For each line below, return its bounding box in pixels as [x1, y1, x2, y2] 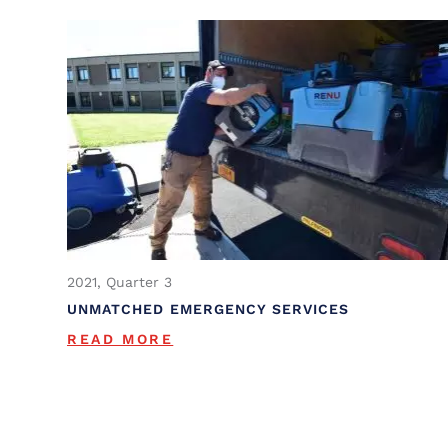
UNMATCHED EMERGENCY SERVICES [67, 301, 350, 317]
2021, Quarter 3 [67, 274, 172, 290]
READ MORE [67, 330, 174, 347]
